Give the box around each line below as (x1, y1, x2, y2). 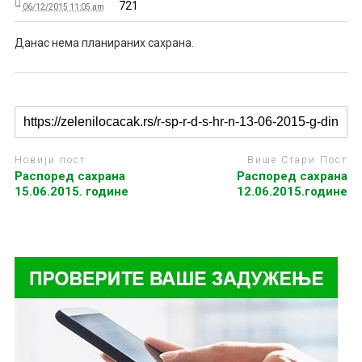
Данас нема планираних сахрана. (14, 36, 194, 49)
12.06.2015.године (237, 184, 348, 200)
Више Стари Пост (247, 154, 348, 166)
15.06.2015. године (14, 184, 128, 200)
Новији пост (14, 154, 86, 166)
